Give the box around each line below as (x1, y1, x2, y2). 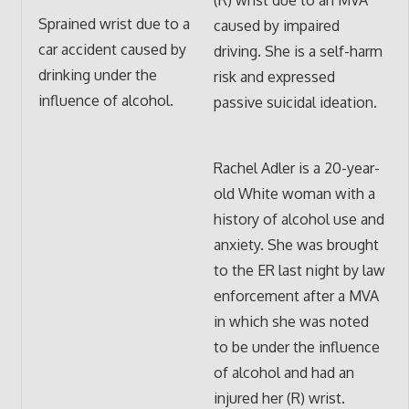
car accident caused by (37, 40, 186, 59)
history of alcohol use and (213, 209, 384, 228)
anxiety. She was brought (213, 235, 379, 254)
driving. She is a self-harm (213, 41, 383, 60)
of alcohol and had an (213, 362, 354, 382)
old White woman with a (213, 184, 375, 203)
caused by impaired (213, 16, 340, 35)
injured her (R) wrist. (213, 388, 345, 407)
